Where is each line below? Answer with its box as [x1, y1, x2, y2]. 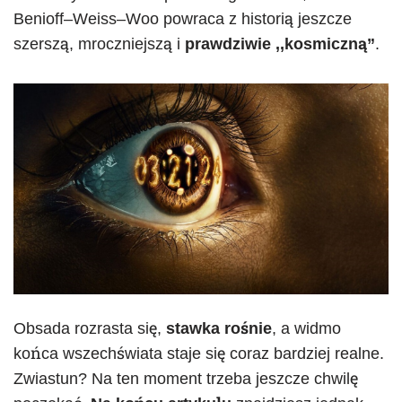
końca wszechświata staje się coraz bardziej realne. [13, 345, 384, 363]
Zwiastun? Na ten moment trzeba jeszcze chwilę [13, 370, 358, 389]
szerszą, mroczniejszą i [13, 35, 185, 53]
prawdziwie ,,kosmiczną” [185, 35, 375, 53]
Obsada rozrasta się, [13, 319, 166, 338]
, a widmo [272, 319, 341, 338]
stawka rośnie [166, 319, 272, 338]
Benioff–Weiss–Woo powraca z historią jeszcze [13, 10, 352, 28]
